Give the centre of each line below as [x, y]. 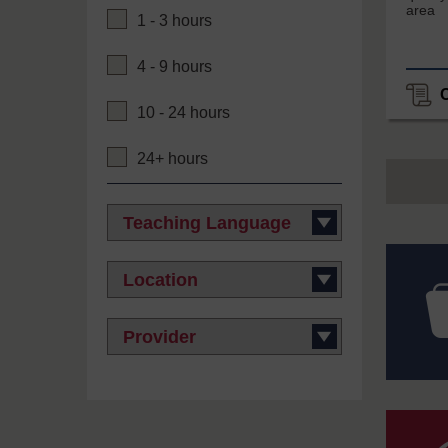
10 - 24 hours [183, 113]
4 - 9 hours [174, 67]
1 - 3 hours [174, 21]
